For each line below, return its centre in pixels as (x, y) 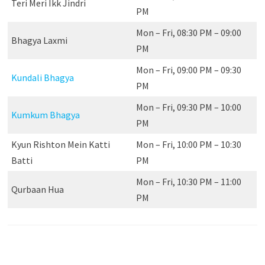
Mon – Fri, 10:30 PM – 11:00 (188, 181)
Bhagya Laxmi (39, 40)
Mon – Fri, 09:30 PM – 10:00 (188, 107)
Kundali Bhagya (42, 77)
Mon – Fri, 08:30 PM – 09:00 (188, 32)
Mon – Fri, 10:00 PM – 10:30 (188, 144)
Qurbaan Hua (37, 189)
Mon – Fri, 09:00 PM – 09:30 (188, 70)
